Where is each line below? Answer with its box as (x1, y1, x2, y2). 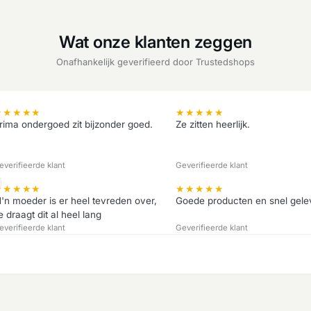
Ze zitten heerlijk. (176, 119, 251, 131)
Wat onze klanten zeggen (58, 32, 253, 53)
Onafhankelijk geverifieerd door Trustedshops (56, 56, 255, 68)
